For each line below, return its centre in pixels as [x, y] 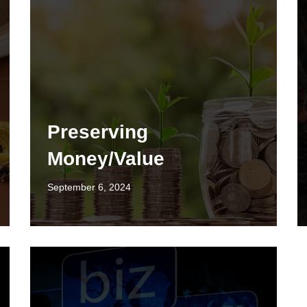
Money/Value [106, 159]
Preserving [98, 132]
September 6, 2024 [89, 187]
